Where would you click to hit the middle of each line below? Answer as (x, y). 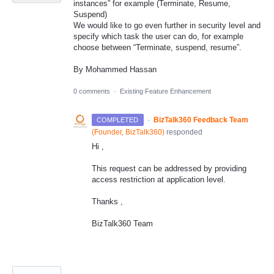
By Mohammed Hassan (115, 70)
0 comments (92, 91)
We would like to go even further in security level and (167, 26)
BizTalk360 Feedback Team (201, 120)
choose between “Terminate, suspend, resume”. (157, 48)
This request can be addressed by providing (169, 168)
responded (183, 132)
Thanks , (107, 201)
